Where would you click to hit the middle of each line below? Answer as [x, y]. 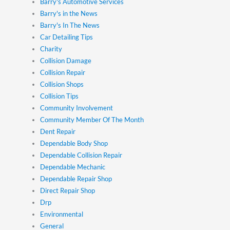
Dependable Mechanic [73, 167]
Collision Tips [60, 96]
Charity [51, 49]
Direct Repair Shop [68, 190]
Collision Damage [66, 60]
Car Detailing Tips [67, 37]
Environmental [62, 214]
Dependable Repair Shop [76, 178]
